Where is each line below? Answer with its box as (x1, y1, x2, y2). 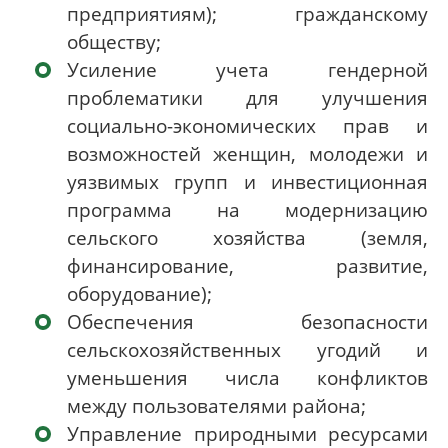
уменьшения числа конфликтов (67, 365, 428, 391)
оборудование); (67, 281, 212, 307)
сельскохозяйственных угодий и (67, 337, 428, 363)
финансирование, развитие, (67, 253, 428, 279)
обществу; (67, 29, 161, 55)
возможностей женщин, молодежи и (67, 141, 428, 167)
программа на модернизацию (67, 197, 428, 223)
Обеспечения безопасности (67, 309, 428, 335)
